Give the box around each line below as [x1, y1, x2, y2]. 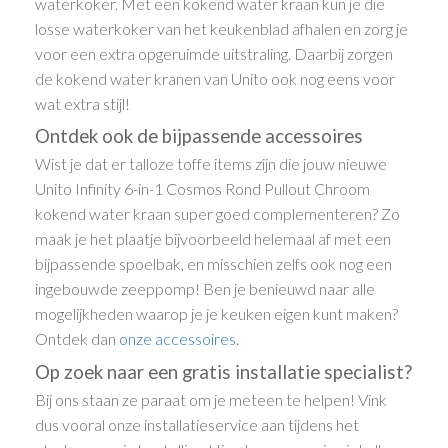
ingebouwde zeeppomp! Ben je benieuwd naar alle [35, 279, 376, 299]
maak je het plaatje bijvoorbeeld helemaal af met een [35, 229, 392, 249]
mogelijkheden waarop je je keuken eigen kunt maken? [35, 304, 399, 324]
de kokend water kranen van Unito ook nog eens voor [35, 68, 396, 88]
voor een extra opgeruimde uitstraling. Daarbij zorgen [35, 43, 394, 63]
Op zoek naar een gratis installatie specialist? [35, 360, 413, 383]
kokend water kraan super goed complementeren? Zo [35, 204, 401, 224]
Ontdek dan [35, 329, 120, 349]
